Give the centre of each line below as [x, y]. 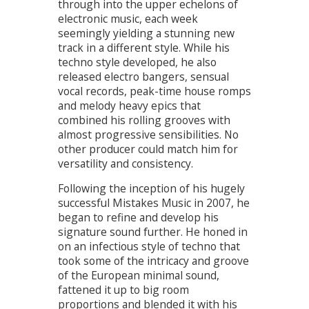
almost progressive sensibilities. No [148, 134]
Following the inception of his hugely [151, 189]
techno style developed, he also [137, 62]
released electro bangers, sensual [143, 76]
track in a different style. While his [144, 47]
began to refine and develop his [138, 218]
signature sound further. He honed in [153, 232]
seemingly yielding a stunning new [146, 33]
